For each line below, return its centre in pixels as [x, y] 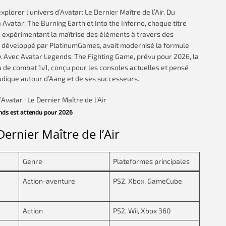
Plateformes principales [151, 161]
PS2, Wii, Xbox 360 [142, 211]
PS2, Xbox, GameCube [148, 181]
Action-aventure [49, 181]
